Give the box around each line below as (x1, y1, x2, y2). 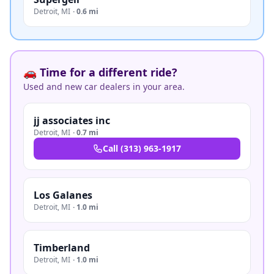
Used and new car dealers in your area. (23, 81, 185, 92)
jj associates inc (34, 114, 110, 127)
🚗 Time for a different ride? (23, 65, 177, 80)
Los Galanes (34, 188, 92, 202)
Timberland (34, 241, 90, 254)
